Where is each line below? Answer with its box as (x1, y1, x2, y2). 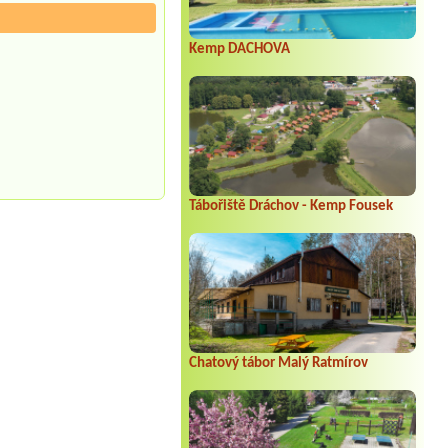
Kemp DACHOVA (188, 41, 290, 57)
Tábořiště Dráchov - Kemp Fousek (188, 198, 393, 214)
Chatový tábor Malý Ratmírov (188, 355, 368, 371)
